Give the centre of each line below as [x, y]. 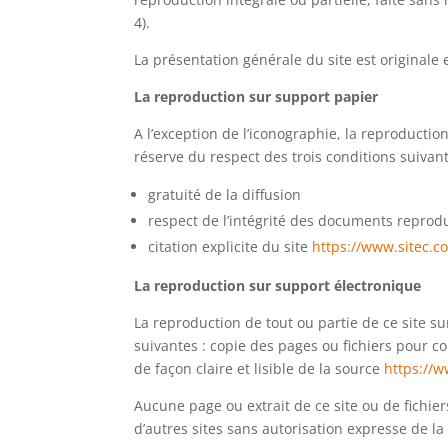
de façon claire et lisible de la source [259, 369]
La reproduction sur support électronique [278, 286]
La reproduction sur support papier [256, 97]
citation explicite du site [230, 247]
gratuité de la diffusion [225, 195]
